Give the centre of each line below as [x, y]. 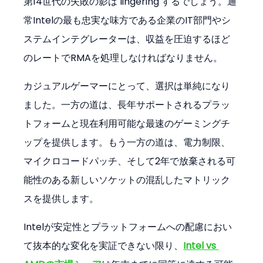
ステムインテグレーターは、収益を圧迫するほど [127, 39]
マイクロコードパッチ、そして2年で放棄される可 [130, 161]
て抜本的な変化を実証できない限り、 [104, 245]
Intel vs [201, 245]
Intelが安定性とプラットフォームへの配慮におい [128, 227]
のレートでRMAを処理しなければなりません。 [123, 58]
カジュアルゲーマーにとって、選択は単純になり [127, 86]
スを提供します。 [61, 198]
